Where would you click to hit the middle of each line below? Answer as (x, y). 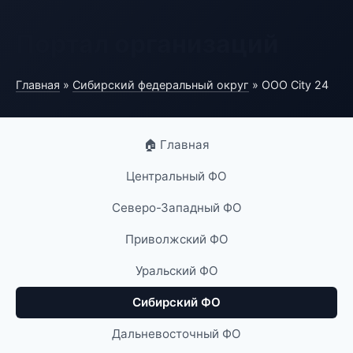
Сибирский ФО (176, 302)
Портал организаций (147, 44)
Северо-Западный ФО (176, 208)
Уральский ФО (176, 271)
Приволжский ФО (176, 239)
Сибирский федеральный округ (161, 85)
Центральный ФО (176, 176)
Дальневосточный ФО (176, 334)
